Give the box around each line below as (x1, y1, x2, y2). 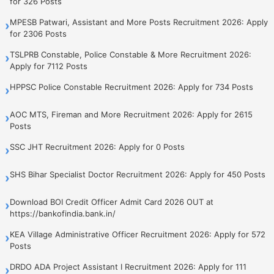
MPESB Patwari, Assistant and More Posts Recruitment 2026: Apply (10, 17, 268, 27)
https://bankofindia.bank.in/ (10, 208, 116, 218)
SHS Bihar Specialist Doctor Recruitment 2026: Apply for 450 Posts (10, 169, 265, 179)
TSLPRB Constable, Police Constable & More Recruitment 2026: (10, 49, 251, 59)
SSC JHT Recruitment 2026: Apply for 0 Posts (10, 141, 185, 152)
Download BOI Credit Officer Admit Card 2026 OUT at (10, 196, 213, 207)
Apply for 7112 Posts (10, 61, 87, 71)
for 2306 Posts (10, 28, 67, 39)
